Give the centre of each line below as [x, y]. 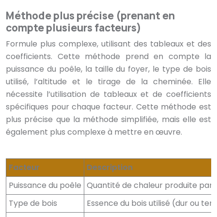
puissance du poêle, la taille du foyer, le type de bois [108, 69]
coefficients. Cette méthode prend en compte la [108, 57]
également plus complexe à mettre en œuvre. [94, 132]
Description [110, 168]
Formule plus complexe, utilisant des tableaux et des [108, 44]
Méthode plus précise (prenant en [90, 16]
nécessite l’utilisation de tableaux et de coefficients [108, 94]
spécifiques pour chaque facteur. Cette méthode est [108, 107]
